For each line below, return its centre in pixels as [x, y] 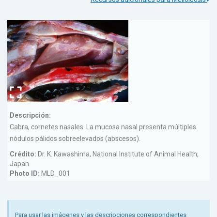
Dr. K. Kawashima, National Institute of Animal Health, [117, 154]
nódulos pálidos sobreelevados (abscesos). [75, 139]
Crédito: [23, 154]
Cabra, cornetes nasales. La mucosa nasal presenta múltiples [103, 127]
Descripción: [30, 115]
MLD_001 [56, 173]
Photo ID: [25, 173]
